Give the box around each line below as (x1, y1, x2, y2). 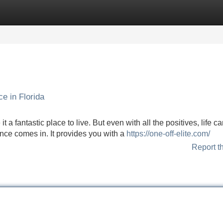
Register (55, 8, 85, 16)
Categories (1, 8, 40, 16)
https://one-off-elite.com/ (126, 129, 210, 138)
